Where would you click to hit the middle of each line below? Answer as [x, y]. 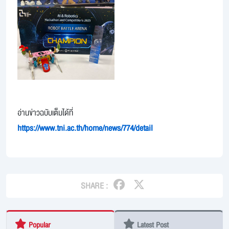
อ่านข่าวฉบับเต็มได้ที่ [45, 113]
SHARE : [95, 186]
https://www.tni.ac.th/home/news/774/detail [85, 129]
